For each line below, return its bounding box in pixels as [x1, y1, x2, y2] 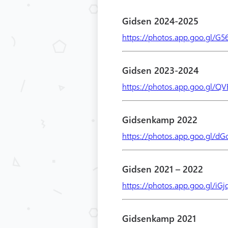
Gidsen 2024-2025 [122, 15, 198, 27]
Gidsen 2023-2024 [122, 64, 198, 76]
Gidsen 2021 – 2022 [122, 163, 203, 175]
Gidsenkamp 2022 [122, 113, 197, 126]
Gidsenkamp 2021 [122, 212, 196, 224]
